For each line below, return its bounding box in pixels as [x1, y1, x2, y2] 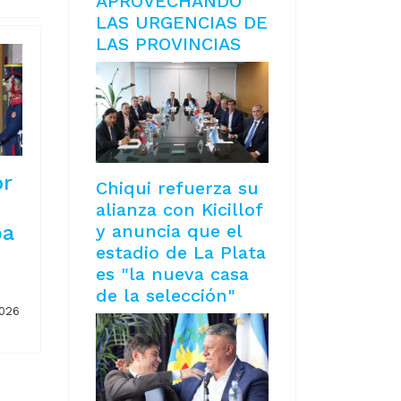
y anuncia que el [96, 220, 242, 243]
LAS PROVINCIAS [96, 33, 241, 55]
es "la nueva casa [96, 263, 249, 286]
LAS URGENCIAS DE [96, 12, 268, 34]
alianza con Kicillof [96, 199, 262, 221]
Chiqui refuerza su [96, 177, 259, 200]
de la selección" [96, 285, 235, 307]
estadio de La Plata [96, 242, 266, 264]
